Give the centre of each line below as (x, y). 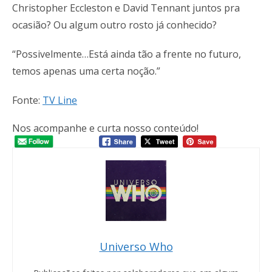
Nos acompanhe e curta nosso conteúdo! (105, 128)
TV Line (60, 100)
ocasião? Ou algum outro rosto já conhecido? (114, 25)
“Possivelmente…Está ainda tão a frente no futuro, (127, 54)
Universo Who (136, 247)
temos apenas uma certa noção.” (86, 71)
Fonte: (27, 100)
